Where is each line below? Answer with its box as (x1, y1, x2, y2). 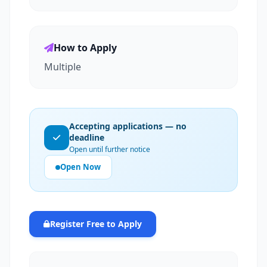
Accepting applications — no (69, 120, 187, 132)
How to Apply (54, 41, 117, 54)
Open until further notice (69, 144, 150, 154)
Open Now (60, 162, 101, 172)
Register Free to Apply (50, 218, 142, 229)
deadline (69, 132, 104, 143)
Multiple (44, 60, 81, 73)
